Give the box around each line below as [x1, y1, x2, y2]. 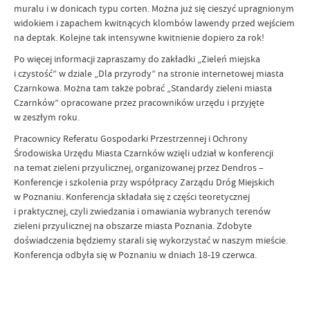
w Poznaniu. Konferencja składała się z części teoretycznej [14, 190, 250, 203]
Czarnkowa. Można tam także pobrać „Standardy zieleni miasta [14, 81, 272, 94]
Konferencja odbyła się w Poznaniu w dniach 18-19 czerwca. [14, 248, 257, 261]
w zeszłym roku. [14, 110, 80, 123]
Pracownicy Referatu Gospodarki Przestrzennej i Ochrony [14, 131, 248, 145]
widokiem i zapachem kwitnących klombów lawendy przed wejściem [14, 16, 295, 29]
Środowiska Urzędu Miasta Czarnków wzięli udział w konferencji [14, 146, 273, 159]
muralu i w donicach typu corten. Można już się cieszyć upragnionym [14, 1, 294, 15]
